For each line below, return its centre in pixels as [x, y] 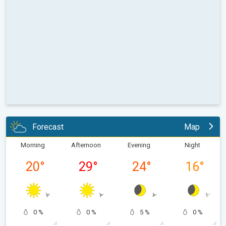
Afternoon [86, 145]
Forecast [48, 127]
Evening [139, 145]
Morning [33, 145]
